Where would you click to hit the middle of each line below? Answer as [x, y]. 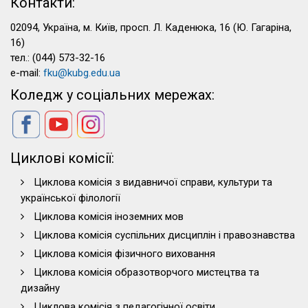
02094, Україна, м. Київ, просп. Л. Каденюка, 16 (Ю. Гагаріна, [151, 27]
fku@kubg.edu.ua [82, 73]
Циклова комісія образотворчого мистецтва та [146, 272]
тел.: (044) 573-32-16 [58, 58]
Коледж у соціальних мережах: [112, 95]
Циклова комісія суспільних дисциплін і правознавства [164, 235]
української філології [70, 198]
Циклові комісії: [62, 158]
